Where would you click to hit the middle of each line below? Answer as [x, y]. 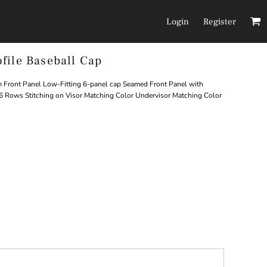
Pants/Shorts [196, 70]
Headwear [64, 70]
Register [220, 21]
